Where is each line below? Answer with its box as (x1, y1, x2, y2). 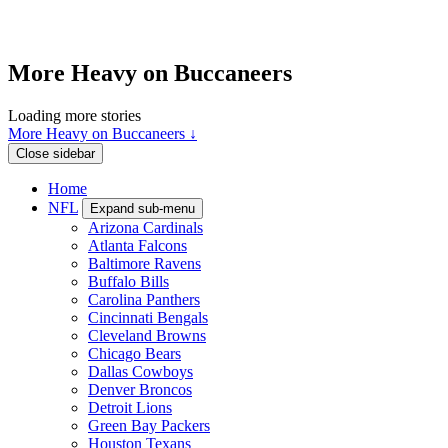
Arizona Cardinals (88, 218, 203, 236)
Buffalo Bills (88, 272, 169, 290)
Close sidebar (16, 145, 95, 161)
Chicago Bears (88, 344, 181, 362)
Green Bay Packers (88, 416, 210, 434)
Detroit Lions (88, 398, 172, 416)
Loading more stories (8, 106, 141, 124)
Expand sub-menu (90, 200, 195, 216)
